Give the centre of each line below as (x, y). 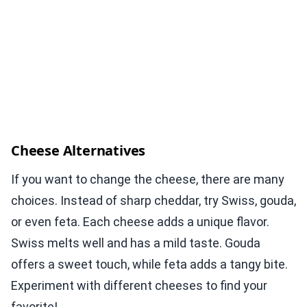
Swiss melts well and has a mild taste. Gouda (136, 243)
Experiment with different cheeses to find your (139, 286)
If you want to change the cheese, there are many (148, 180)
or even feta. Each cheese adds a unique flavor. (140, 222)
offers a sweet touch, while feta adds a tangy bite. (149, 265)
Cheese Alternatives (78, 151)
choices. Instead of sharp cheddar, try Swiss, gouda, (153, 201)
